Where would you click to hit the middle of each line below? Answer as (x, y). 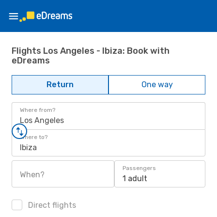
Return (60, 85)
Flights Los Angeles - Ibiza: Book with (91, 51)
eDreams (31, 60)
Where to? (34, 137)
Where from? (38, 110)
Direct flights (51, 205)
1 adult (135, 178)
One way (157, 85)
